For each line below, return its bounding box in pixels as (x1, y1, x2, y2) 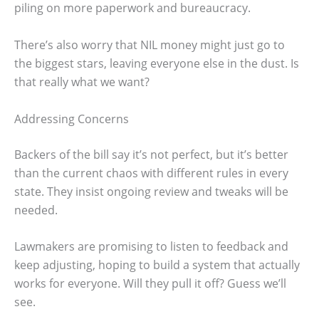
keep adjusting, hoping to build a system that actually (14, 257, 300, 273)
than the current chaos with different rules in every (14, 164, 288, 181)
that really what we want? (14, 73, 150, 90)
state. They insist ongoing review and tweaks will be (14, 183, 288, 199)
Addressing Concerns (14, 110, 129, 127)
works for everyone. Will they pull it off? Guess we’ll (14, 276, 286, 292)
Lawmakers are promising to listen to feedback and (14, 239, 288, 255)
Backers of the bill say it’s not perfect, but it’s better (14, 146, 288, 162)
